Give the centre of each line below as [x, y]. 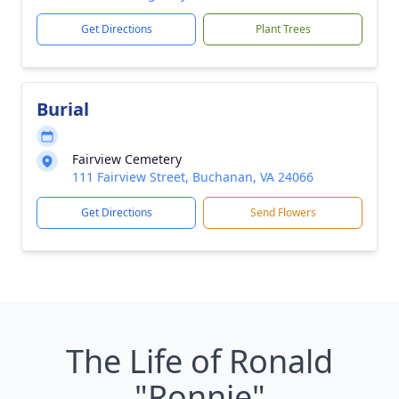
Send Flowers [283, 212]
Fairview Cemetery [127, 159]
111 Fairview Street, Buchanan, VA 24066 [193, 177]
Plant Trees [283, 29]
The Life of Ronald [199, 361]
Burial [63, 109]
